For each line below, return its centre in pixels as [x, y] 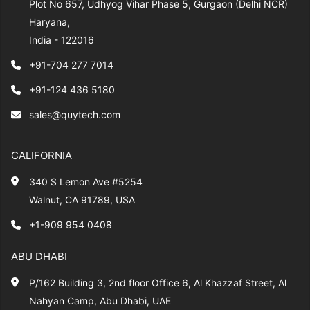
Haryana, [49, 22]
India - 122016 [62, 40]
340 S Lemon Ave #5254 [86, 182]
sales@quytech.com [75, 115]
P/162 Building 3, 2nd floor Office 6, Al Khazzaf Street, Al [158, 283]
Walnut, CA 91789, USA [82, 200]
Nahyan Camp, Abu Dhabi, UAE [100, 301]
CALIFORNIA [42, 156]
